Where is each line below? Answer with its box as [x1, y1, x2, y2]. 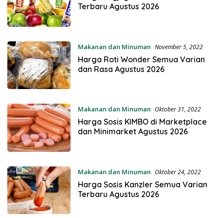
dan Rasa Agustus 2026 [77, 64, 164, 74]
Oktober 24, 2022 [154, 167, 201, 176]
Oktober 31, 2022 [154, 105, 201, 114]
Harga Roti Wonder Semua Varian [77, 54, 205, 64]
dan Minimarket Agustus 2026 [77, 127, 188, 137]
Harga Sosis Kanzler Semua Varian [77, 179, 207, 189]
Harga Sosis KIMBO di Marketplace [77, 117, 207, 127]
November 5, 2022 [154, 42, 203, 51]
